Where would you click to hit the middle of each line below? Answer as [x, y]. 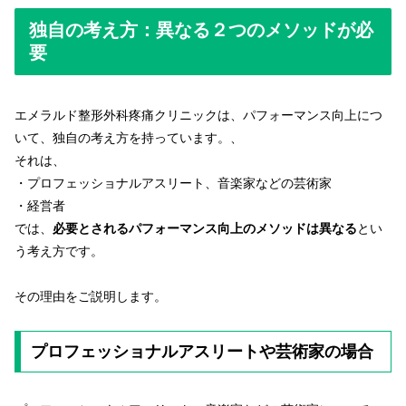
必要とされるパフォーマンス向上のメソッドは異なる [205, 229]
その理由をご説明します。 [91, 297]
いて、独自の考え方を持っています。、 [129, 138]
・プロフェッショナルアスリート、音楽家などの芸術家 [173, 184]
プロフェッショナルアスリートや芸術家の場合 [202, 352]
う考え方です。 [59, 251]
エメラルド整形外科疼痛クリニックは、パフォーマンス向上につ [198, 116]
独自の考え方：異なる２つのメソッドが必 [201, 29]
